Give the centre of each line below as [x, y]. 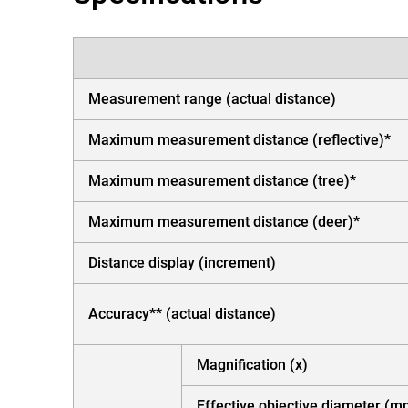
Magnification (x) [252, 364]
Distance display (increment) [182, 262]
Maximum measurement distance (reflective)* [240, 139]
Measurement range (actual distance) [212, 98]
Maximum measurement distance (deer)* [224, 221]
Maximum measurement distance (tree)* [222, 180]
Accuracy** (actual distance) [182, 313]
